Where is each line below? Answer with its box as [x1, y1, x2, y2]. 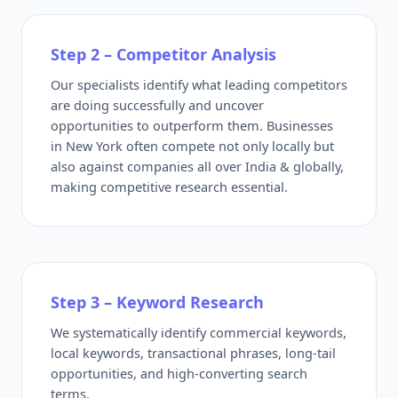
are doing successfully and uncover [51, 95, 264, 114]
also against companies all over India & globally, [51, 156, 344, 175]
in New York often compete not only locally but [51, 136, 334, 155]
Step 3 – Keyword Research [51, 291, 264, 313]
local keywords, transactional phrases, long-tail [51, 343, 336, 362]
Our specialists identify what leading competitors [51, 75, 347, 93]
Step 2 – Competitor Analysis [51, 43, 276, 65]
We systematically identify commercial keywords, [51, 322, 346, 341]
